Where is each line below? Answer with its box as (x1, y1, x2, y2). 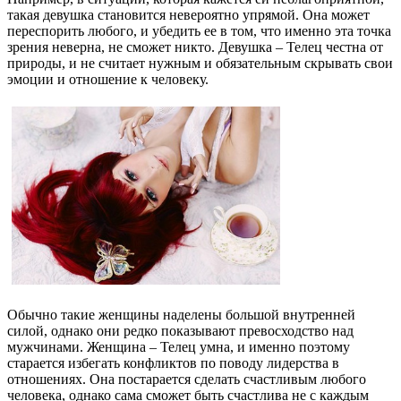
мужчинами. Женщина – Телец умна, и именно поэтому (7, 338, 350, 354)
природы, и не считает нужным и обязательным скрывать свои (7, 55, 393, 71)
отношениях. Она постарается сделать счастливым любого (7, 371, 366, 387)
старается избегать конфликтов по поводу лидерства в (7, 354, 339, 371)
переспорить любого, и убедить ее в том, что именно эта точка (7, 22, 391, 38)
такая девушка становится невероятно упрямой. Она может (7, 6, 370, 22)
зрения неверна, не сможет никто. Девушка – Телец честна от (7, 38, 383, 55)
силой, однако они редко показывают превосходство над (7, 322, 354, 338)
